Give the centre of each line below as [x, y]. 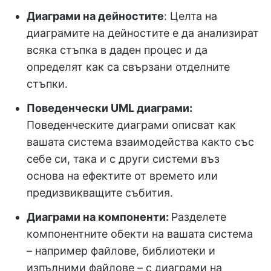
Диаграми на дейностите [95, 16]
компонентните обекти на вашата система [140, 234]
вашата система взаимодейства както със [140, 142]
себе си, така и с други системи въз [123, 159]
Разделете [199, 217]
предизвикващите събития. [100, 193]
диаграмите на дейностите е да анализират [143, 33]
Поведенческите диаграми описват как [131, 125]
